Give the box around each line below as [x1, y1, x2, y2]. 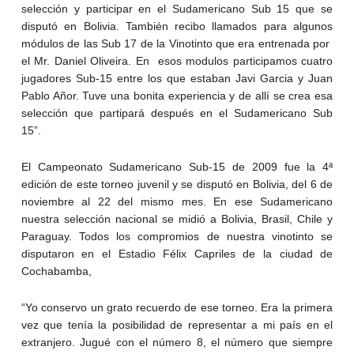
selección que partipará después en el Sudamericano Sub [21, 106, 333, 119]
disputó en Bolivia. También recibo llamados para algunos [21, 19, 333, 32]
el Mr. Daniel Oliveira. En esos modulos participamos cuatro [21, 54, 333, 67]
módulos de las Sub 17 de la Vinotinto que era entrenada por [21, 36, 333, 50]
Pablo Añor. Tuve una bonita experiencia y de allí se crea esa [21, 88, 333, 102]
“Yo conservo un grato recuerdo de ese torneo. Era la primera [21, 300, 333, 314]
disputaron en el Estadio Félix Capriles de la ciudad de [21, 247, 333, 260]
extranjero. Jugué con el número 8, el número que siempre [21, 335, 333, 348]
